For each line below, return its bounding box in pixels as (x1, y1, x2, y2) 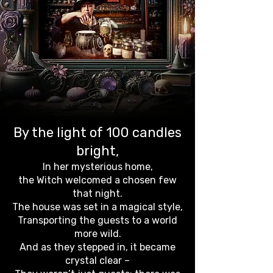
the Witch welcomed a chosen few (18, 174, 177, 186)
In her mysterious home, (42, 161, 153, 172)
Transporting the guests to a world (18, 214, 177, 226)
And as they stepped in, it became (19, 241, 175, 253)
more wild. (74, 228, 121, 239)
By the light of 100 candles (13, 124, 182, 141)
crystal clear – (65, 255, 130, 266)
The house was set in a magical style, (12, 201, 183, 213)
